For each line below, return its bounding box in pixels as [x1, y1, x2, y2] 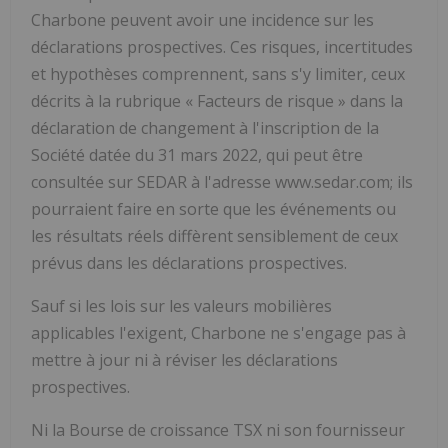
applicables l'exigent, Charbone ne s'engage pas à [31, 321, 406, 344]
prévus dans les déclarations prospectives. [31, 251, 347, 274]
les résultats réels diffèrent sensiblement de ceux [31, 224, 398, 247]
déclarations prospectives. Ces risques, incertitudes [31, 35, 413, 58]
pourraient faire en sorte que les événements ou [31, 197, 396, 220]
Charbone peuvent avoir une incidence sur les [31, 8, 374, 31]
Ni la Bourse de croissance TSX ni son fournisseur [31, 418, 405, 441]
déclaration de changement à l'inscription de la [31, 116, 379, 139]
